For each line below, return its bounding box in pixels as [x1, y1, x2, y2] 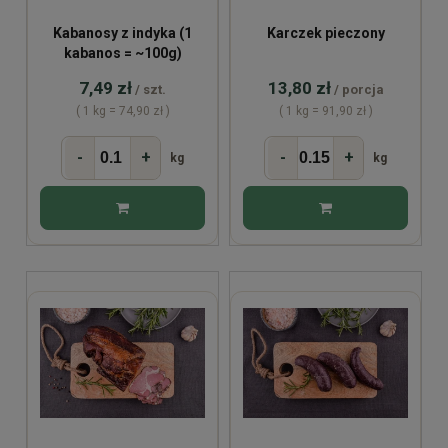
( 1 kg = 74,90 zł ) [75, 104, 170, 119]
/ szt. [135, 82, 166, 98]
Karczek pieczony [266, 25, 385, 42]
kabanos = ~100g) [63, 45, 182, 62]
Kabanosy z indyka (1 [53, 25, 192, 42]
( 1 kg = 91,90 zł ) [278, 104, 373, 119]
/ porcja [333, 82, 384, 98]
